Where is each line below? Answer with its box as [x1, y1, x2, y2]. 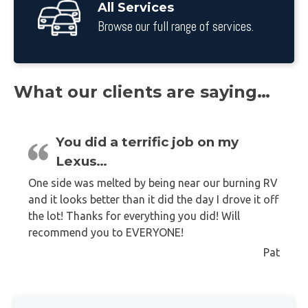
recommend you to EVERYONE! [28, 225, 184, 239]
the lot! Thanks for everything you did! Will [28, 209, 240, 222]
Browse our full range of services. [98, 19, 254, 36]
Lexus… [56, 153, 107, 169]
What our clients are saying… [14, 81, 270, 102]
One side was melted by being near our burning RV [28, 176, 278, 189]
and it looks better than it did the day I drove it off [28, 192, 278, 206]
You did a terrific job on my [56, 133, 239, 150]
